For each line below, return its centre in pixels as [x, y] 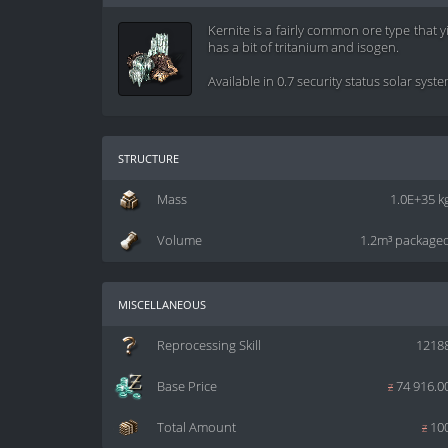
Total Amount [196, 428]
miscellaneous [162, 304]
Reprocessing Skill [209, 346]
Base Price [187, 387]
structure [148, 158]
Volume [179, 241]
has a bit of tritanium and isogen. [303, 48]
